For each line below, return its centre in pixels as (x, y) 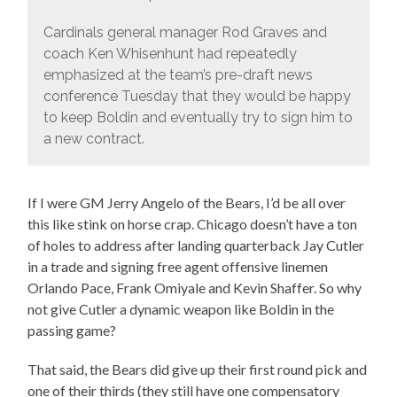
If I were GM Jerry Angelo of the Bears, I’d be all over (187, 202)
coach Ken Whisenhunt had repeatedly (170, 54)
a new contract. (93, 139)
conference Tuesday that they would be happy (197, 97)
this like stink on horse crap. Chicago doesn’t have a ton (193, 223)
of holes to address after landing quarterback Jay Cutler (196, 245)
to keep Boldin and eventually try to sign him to (198, 118)
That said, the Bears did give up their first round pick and (198, 369)
